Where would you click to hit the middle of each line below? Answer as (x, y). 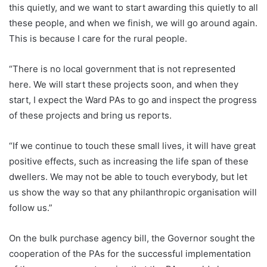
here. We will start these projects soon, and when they (124, 84)
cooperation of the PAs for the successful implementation (130, 254)
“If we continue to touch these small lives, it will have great (132, 146)
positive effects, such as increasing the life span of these (129, 161)
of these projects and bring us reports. (90, 115)
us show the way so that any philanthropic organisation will (133, 192)
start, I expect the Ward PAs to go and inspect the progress (133, 100)
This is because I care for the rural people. (98, 38)
